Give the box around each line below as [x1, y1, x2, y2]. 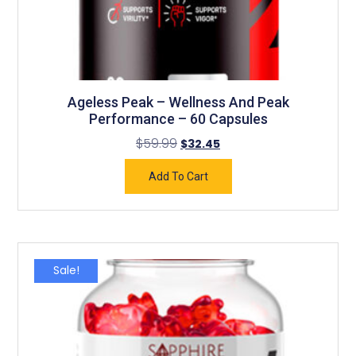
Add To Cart [148, 169, 208, 183]
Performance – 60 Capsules [88, 110, 268, 127]
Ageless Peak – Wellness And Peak [67, 93, 289, 110]
